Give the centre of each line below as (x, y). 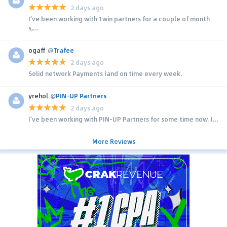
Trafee (64, 50)
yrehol (38, 96)
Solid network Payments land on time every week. (105, 74)
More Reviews (113, 142)
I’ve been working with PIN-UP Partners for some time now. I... (124, 119)
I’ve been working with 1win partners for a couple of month (119, 19)
